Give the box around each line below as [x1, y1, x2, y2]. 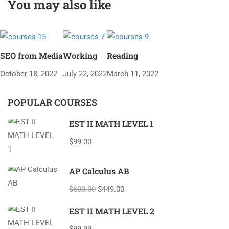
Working [63, 50, 97, 61]
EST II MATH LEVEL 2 [69, 205, 154, 216]
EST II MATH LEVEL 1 [69, 118, 153, 129]
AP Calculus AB [69, 165, 129, 176]
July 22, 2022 [63, 68, 107, 78]
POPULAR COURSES [8, 96, 97, 108]
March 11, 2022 [107, 68, 158, 78]
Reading [107, 50, 138, 61]
